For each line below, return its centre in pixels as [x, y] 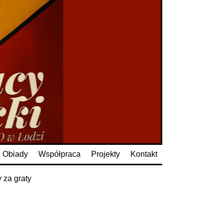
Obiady [15, 154]
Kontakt [144, 154]
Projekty [105, 154]
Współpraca [60, 154]
